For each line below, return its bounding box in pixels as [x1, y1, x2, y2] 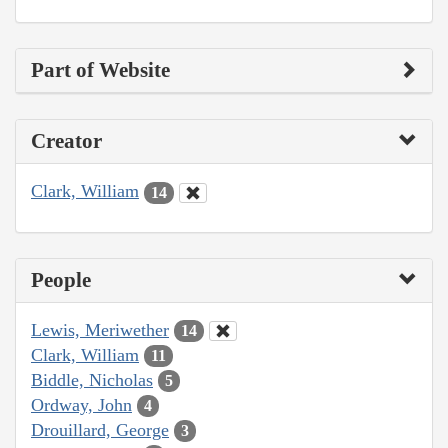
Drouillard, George [31, 419, 169, 440]
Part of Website [31, 58, 170, 83]
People [31, 267, 91, 292]
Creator [31, 129, 102, 154]
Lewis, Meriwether [31, 319, 169, 340]
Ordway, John [31, 394, 132, 415]
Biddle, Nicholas [31, 369, 153, 390]
